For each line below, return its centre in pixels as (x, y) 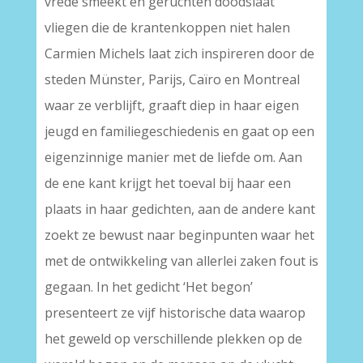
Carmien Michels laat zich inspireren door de (179, 53)
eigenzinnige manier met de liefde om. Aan (173, 157)
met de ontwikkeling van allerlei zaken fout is (181, 261)
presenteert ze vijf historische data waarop (175, 313)
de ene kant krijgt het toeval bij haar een (167, 183)
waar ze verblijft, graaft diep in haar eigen (171, 105)
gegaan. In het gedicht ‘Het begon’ (148, 287)
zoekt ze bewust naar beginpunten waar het (179, 235)
